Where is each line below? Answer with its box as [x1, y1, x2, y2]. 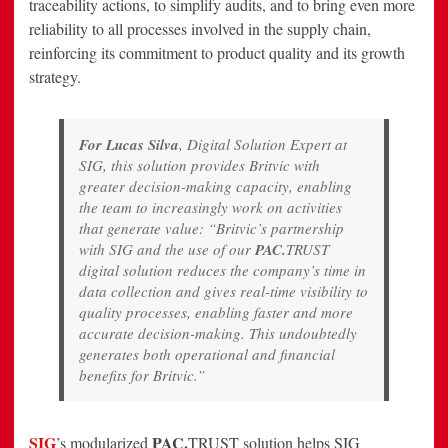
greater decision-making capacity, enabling [79, 176, 352, 197]
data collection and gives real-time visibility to [79, 281, 368, 302]
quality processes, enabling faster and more [79, 302, 353, 323]
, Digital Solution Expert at [179, 134, 347, 155]
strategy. [29, 66, 81, 88]
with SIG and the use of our [79, 239, 255, 260]
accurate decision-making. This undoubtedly [79, 323, 357, 344]
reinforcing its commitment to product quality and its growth [29, 42, 405, 64]
